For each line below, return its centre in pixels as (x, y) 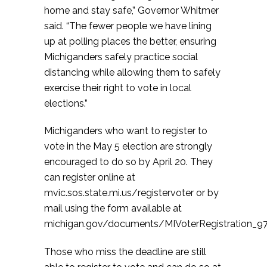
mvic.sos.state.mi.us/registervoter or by (131, 193)
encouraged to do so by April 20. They (128, 162)
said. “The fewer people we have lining (128, 26)
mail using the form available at (113, 209)
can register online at (90, 178)
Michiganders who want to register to (126, 131)
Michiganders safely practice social (121, 57)
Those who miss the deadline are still (125, 252)
